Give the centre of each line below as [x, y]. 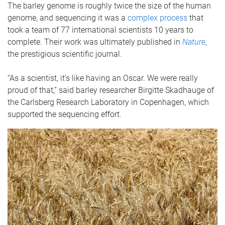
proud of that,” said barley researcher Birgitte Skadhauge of [111, 90]
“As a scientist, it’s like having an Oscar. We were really [103, 78]
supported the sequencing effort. [65, 114]
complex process [157, 18]
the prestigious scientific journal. [65, 54]
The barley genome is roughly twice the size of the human [109, 6]
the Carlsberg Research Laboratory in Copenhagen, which [108, 102]
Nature [194, 42]
